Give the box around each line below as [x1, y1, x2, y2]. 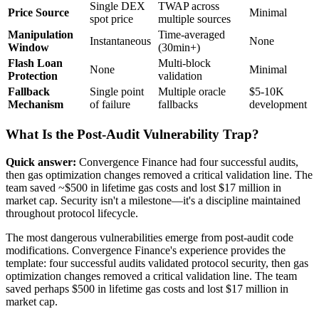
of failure [90, 98, 130, 111]
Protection [8, 70, 58, 83]
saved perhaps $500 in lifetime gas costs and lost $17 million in [6, 282, 288, 295]
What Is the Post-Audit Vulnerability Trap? [6, 126, 259, 142]
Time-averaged [158, 28, 225, 41]
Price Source [8, 6, 69, 19]
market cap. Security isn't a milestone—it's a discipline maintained [6, 194, 300, 206]
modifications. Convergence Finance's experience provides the [6, 244, 286, 256]
